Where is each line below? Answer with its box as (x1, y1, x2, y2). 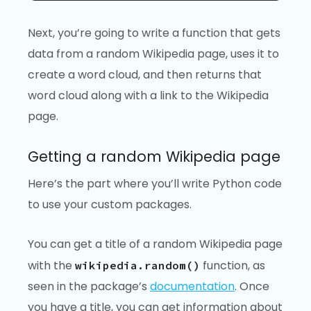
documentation (150, 278, 235, 294)
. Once (235, 278, 269, 294)
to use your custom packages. (28, 196, 192, 212)
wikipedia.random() (75, 258, 200, 272)
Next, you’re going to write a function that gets (28, 25, 280, 42)
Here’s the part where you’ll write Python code (28, 175, 282, 192)
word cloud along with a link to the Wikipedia (28, 87, 269, 104)
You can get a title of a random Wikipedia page (28, 235, 283, 252)
